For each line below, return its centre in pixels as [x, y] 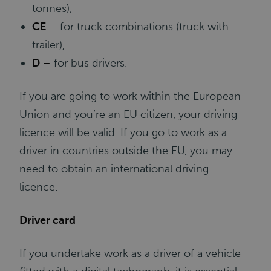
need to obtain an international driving [114, 169]
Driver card [49, 220]
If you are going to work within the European [130, 96]
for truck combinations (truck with [145, 27]
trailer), [49, 45]
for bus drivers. [91, 63]
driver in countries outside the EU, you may [126, 151]
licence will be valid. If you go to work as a [123, 132]
